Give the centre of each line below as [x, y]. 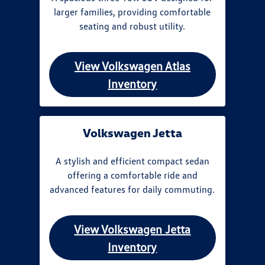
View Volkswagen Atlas [132, 65]
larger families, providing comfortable [132, 12]
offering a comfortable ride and [132, 175]
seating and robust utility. [132, 26]
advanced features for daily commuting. [132, 189]
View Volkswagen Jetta [132, 229]
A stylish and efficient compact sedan [132, 161]
